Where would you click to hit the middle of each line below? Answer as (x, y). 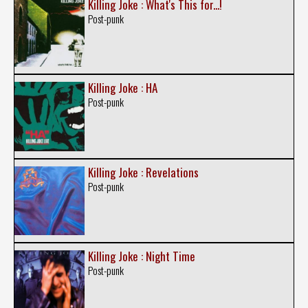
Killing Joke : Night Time (141, 256)
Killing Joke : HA (122, 88)
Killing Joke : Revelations (143, 173)
